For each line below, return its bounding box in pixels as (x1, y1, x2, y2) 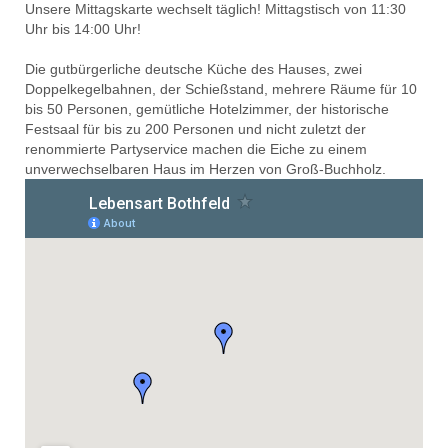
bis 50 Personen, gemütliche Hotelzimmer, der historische (25, 101, 389, 117)
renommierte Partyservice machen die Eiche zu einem (25, 141, 367, 157)
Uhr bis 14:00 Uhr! (25, 21, 141, 37)
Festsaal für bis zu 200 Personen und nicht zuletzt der (25, 121, 366, 137)
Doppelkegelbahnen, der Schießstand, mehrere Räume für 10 (25, 81, 417, 97)
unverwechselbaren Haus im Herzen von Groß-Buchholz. (25, 161, 386, 177)
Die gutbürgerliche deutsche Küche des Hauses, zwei (25, 61, 362, 77)
